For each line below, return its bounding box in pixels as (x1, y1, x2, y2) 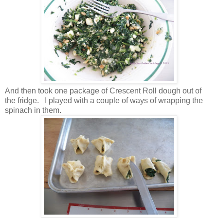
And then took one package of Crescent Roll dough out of (5, 86, 201, 95)
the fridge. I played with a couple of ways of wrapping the (5, 96, 203, 105)
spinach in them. (5, 106, 61, 114)
